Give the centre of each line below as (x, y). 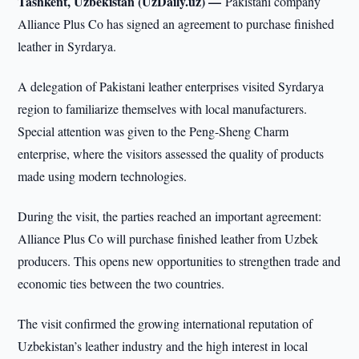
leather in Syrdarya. (67, 46)
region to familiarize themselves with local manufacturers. (163, 109)
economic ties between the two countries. (121, 283)
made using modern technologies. (103, 176)
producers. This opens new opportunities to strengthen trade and (179, 261)
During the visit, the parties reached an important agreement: (170, 216)
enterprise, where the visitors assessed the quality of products (171, 153)
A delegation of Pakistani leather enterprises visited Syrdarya (171, 86)
